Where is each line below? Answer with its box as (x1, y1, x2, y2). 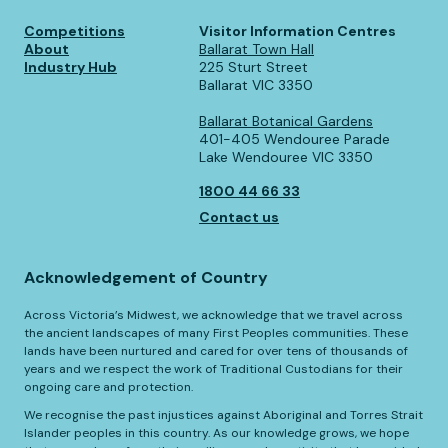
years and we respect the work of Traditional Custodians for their (24, 361, 403, 378)
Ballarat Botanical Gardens (199, 112, 373, 131)
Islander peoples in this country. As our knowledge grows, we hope (24, 425, 409, 442)
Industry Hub (24, 58, 117, 77)
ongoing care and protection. (24, 379, 193, 396)
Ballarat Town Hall (199, 40, 314, 59)
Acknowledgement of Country (24, 267, 268, 289)
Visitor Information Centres (199, 22, 396, 41)
